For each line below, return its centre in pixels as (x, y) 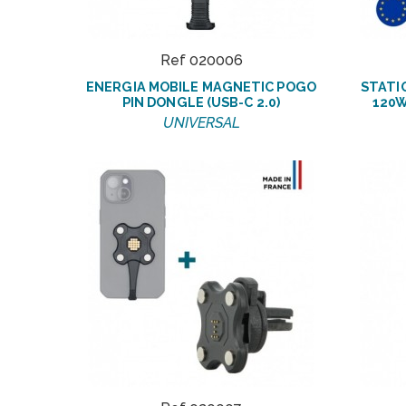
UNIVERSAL (201, 123)
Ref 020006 (201, 61)
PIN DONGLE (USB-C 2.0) (201, 102)
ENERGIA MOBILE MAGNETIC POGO (201, 87)
